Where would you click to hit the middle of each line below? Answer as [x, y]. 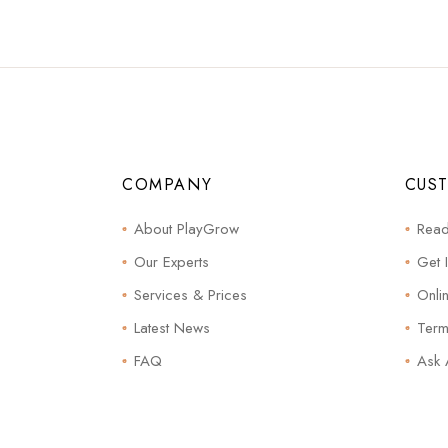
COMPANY [167, 184]
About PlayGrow [186, 228]
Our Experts [171, 261]
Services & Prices [190, 294]
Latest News [172, 327]
